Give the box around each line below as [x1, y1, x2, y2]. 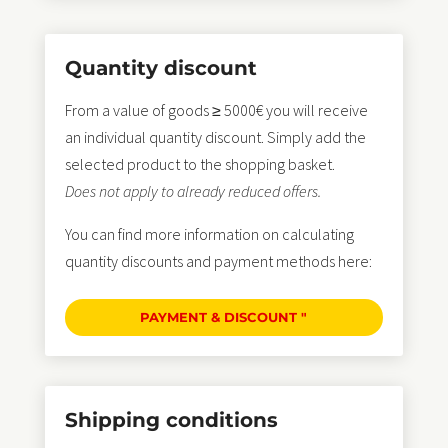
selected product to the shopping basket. [64, 153, 335, 174]
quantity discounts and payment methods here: [64, 250, 372, 271]
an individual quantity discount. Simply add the [64, 126, 366, 147]
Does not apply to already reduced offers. [64, 180, 321, 201]
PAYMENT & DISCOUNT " [140, 309, 308, 326]
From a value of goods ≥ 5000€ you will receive [64, 99, 368, 120]
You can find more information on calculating [64, 223, 354, 244]
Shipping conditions [64, 408, 278, 433]
